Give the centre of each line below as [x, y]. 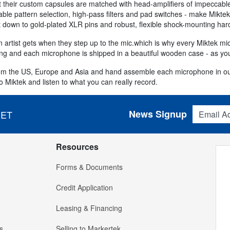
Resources [77, 147]
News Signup [158, 114]
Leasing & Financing [89, 208]
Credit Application [84, 188]
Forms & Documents [89, 167]
